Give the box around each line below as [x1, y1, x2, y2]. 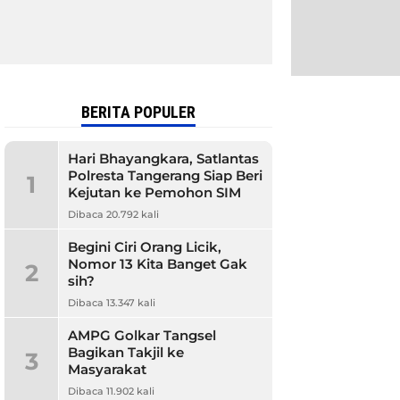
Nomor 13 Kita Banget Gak [68, 255, 247, 272]
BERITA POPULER [81, 103, 196, 121]
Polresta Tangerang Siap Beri [68, 167, 262, 184]
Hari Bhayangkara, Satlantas [68, 150, 259, 167]
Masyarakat [68, 361, 146, 378]
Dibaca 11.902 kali [68, 385, 154, 397]
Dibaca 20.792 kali [68, 208, 159, 221]
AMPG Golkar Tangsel [68, 327, 216, 344]
